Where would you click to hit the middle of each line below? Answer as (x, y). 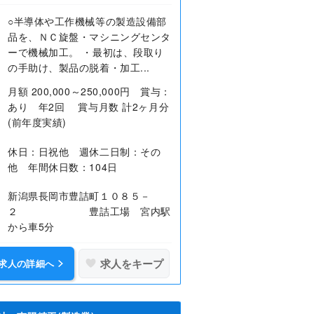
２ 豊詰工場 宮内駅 (89, 211)
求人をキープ (131, 263)
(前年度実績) (37, 122)
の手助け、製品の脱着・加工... (79, 67)
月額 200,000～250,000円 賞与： (89, 91)
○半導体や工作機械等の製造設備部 (87, 21)
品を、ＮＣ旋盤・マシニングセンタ (89, 36)
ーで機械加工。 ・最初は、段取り (86, 52)
